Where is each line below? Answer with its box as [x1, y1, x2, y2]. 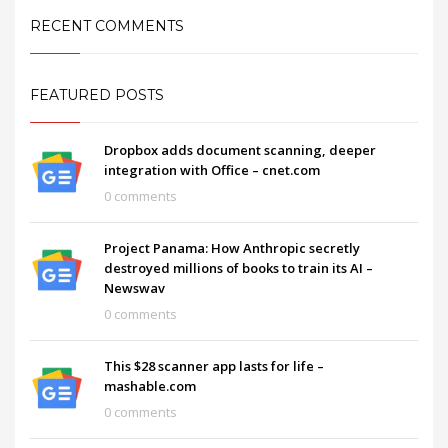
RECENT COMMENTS [30, 16, 184, 35]
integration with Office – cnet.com [104, 160, 320, 179]
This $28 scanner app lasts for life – [104, 356, 324, 375]
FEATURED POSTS [30, 85, 164, 104]
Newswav [104, 278, 165, 297]
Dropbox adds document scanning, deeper [104, 140, 376, 159]
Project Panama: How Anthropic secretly [104, 238, 360, 257]
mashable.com [104, 376, 196, 395]
